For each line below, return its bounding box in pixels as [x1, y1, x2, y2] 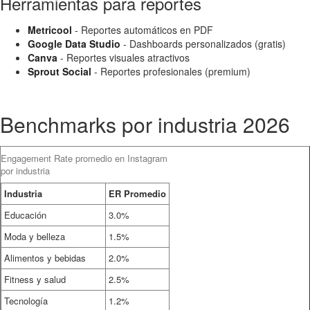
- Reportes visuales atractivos [57, 51, 190, 64]
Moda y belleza [4, 230, 65, 243]
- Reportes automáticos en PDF [72, 23, 213, 37]
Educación [4, 208, 46, 221]
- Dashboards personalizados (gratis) [120, 37, 286, 51]
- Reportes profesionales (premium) [91, 64, 250, 78]
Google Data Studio [28, 37, 120, 51]
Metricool [28, 23, 72, 37]
